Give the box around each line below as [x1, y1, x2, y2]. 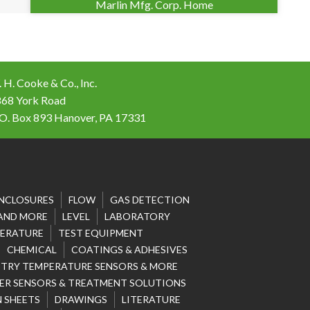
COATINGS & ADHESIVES [71, 244, 188, 256]
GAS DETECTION [109, 194, 190, 206]
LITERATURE [122, 293, 181, 306]
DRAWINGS [55, 293, 107, 306]
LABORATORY [104, 210, 170, 223]
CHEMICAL [6, 244, 57, 256]
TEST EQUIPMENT [57, 227, 143, 239]
